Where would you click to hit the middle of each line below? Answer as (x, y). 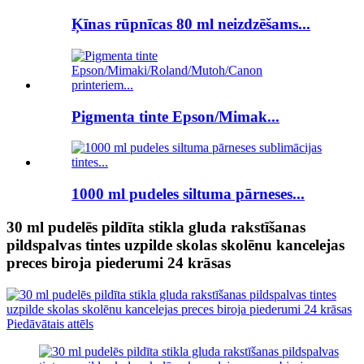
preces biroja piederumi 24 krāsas (119, 262)
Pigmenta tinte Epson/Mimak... (175, 116)
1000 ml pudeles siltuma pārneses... (188, 194)
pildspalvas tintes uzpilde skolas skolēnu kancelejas (175, 245)
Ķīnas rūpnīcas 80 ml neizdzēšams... (191, 24)
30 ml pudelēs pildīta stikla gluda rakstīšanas (156, 227)
